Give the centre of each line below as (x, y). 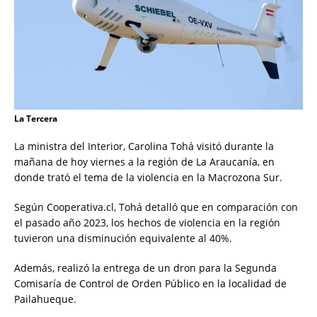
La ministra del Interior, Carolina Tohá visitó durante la (144, 146)
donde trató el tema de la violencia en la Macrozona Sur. (148, 178)
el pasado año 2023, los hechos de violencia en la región (147, 223)
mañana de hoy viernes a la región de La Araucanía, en (144, 162)
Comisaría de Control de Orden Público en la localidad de (150, 284)
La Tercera (36, 119)
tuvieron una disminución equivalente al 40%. (123, 238)
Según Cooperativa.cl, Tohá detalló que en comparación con (156, 207)
